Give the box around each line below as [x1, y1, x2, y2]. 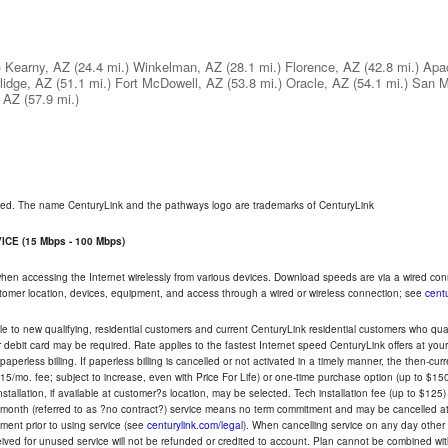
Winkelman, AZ [133, 57, 222, 76]
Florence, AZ [285, 57, 360, 76]
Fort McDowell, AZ [115, 73, 223, 92]
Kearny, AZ [5, 57, 70, 76]
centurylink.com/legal [147, 418, 243, 432]
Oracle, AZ [286, 73, 349, 92]
